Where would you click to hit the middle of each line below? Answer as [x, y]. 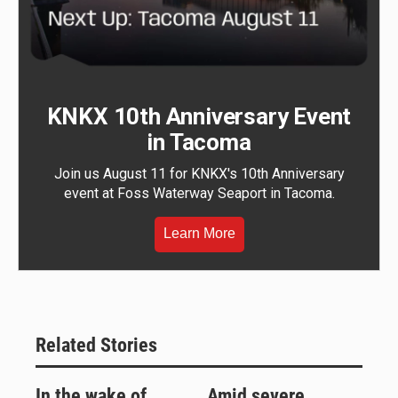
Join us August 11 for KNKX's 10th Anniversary [199, 174]
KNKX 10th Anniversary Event [199, 117]
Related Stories [96, 346]
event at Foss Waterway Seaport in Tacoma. [199, 194]
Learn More [199, 234]
